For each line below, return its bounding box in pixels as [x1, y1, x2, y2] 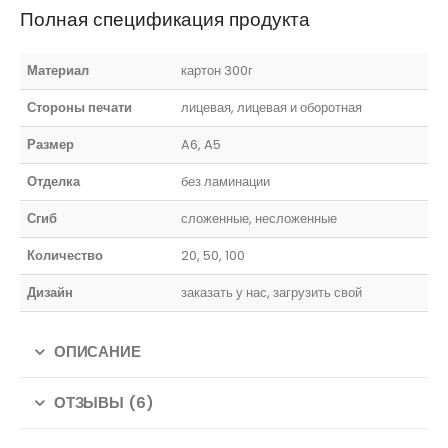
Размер [27, 135, 75, 155]
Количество [27, 246, 104, 266]
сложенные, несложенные [181, 209, 338, 229]
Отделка [27, 172, 81, 192]
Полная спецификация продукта [20, 7, 310, 33]
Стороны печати [27, 98, 133, 118]
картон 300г [181, 61, 254, 81]
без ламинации [181, 172, 271, 192]
